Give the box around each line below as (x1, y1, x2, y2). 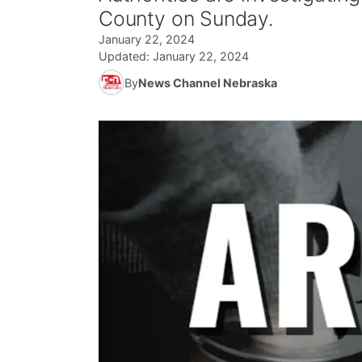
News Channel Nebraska (138, 75, 277, 90)
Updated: (99, 49, 153, 63)
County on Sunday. (99, 6, 274, 31)
